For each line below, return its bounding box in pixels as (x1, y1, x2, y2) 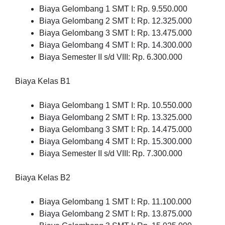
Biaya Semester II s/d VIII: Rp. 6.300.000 (39, 53, 182, 61)
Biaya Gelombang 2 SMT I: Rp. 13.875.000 (39, 209, 192, 218)
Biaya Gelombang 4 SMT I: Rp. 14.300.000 (39, 41, 192, 49)
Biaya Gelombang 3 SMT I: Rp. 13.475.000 (39, 29, 192, 37)
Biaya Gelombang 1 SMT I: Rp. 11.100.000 (39, 197, 191, 206)
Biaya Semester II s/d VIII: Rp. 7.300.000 (39, 149, 182, 158)
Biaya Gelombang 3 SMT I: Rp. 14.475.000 (39, 125, 192, 134)
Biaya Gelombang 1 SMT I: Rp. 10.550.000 (39, 101, 192, 109)
